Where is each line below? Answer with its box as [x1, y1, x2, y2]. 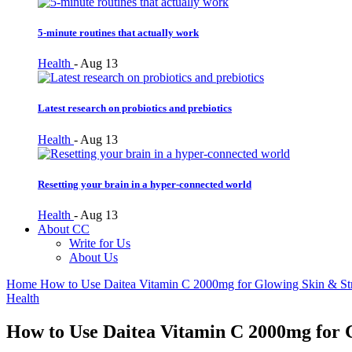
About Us [69, 250, 118, 264]
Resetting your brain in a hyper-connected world [38, 178, 251, 190]
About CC [38, 222, 90, 236]
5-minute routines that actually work [38, 27, 199, 39]
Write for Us [69, 236, 130, 250]
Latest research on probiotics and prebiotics [38, 102, 232, 115]
